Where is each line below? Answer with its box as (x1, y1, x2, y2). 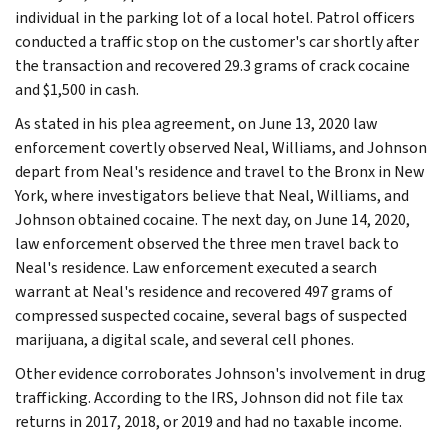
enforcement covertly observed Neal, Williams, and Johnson (15, 136, 427, 158)
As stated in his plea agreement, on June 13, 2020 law (15, 112, 378, 134)
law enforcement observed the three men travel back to (15, 232, 399, 254)
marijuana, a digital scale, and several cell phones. (15, 328, 354, 350)
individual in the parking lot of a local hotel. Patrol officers (15, 6, 415, 28)
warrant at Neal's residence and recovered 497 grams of (15, 280, 393, 302)
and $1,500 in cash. (15, 78, 139, 100)
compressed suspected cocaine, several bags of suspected (15, 304, 407, 326)
